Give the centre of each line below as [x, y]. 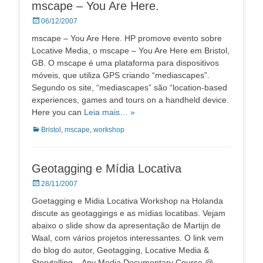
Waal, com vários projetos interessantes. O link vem [128, 238]
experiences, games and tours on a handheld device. [130, 100]
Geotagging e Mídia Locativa [107, 169]
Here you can [58, 112]
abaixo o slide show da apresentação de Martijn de [126, 226]
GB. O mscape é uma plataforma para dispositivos [125, 63]
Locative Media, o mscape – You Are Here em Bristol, [131, 51]
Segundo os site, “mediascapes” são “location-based [129, 88]
